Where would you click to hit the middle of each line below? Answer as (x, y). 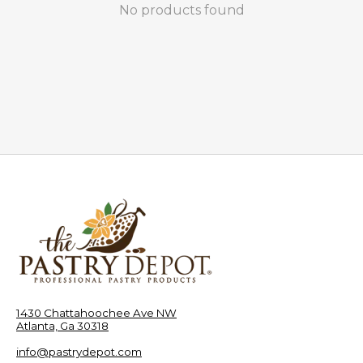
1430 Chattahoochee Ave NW (96, 313)
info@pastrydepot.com (79, 352)
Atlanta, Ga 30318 (62, 326)
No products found (181, 11)
